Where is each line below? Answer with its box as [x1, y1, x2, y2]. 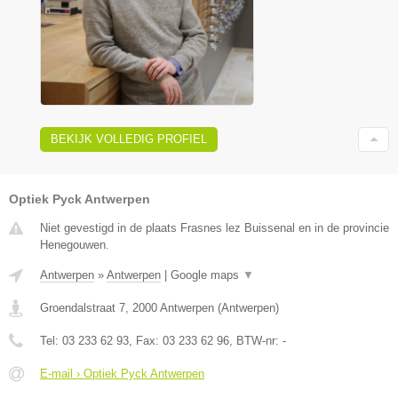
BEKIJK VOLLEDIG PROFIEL [51, 132, 207, 147]
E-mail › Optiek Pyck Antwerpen [40, 367, 204, 381]
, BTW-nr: [229, 334, 283, 348]
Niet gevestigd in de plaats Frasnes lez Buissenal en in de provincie [40, 221, 389, 235]
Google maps [171, 268, 243, 283]
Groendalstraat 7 [40, 301, 125, 315]
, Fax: [129, 334, 163, 348]
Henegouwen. [40, 238, 109, 252]
